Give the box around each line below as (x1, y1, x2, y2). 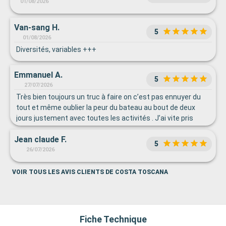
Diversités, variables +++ (16, 45, 96, 54)
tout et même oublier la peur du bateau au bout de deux (16, 103, 195, 112)
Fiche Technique (79, 214, 147, 225)
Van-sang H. (14, 23, 60, 33)
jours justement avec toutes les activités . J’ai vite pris (16, 114, 193, 123)
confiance (16, 125, 48, 133)
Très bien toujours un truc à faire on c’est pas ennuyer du (16, 93, 201, 101)
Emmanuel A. (14, 70, 63, 80)
